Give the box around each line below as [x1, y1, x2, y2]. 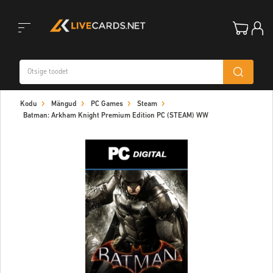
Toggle [5, 48, 32, 58]
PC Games [91, 101, 123, 108]
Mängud [51, 101, 77, 108]
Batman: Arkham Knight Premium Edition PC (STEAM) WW [23, 112, 208, 119]
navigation [5, 108, 49, 119]
